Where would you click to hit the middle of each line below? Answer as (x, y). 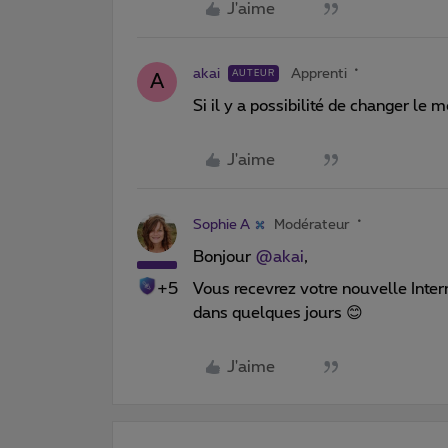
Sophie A (221, 224)
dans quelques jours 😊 (278, 312)
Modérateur (312, 224)
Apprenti (319, 73)
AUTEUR (253, 73)
